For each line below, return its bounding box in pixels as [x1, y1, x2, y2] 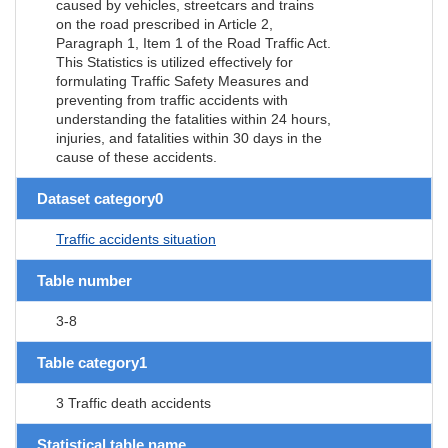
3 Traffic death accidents [56, 394, 211, 411]
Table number [37, 271, 132, 289]
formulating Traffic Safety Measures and [56, 72, 309, 89]
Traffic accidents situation [56, 230, 216, 247]
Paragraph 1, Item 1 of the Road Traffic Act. [56, 34, 331, 51]
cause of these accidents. [56, 148, 217, 165]
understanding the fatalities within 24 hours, [56, 110, 331, 127]
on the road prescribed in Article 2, [56, 15, 273, 32]
